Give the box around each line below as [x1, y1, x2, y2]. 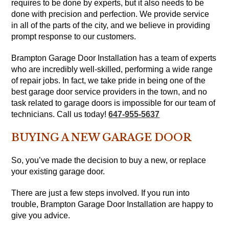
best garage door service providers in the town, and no [11, 87, 208, 97]
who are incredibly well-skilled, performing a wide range [11, 65, 213, 74]
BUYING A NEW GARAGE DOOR [11, 131, 192, 144]
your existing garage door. [11, 167, 105, 176]
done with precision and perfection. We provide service [11, 10, 210, 19]
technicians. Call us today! [11, 110, 109, 119]
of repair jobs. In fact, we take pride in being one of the [11, 76, 206, 85]
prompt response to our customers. [11, 32, 136, 41]
